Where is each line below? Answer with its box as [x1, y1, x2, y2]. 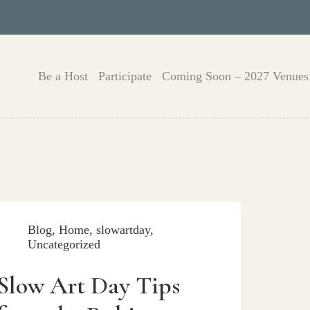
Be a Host [38, 69, 89, 83]
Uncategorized [28, 237, 101, 251]
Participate [98, 69, 152, 83]
